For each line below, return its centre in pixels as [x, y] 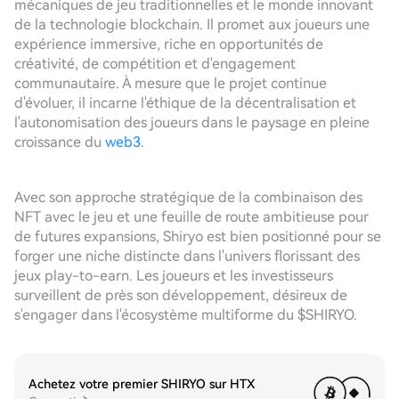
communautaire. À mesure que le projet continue [171, 83]
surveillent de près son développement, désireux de [181, 295]
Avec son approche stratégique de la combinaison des [188, 197]
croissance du [60, 142]
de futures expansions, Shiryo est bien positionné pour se [198, 236]
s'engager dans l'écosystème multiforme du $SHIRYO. [186, 315]
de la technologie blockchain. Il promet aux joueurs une [192, 24]
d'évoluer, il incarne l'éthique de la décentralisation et [185, 103]
